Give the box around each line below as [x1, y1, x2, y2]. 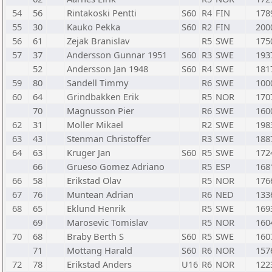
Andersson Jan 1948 [67, 63, 148, 75]
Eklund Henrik [67, 202, 126, 214]
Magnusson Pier [67, 104, 134, 117]
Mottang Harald [67, 244, 132, 256]
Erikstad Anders [67, 258, 132, 270]
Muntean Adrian [67, 188, 134, 200]
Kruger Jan [67, 146, 110, 158]
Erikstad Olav [67, 174, 121, 186]
